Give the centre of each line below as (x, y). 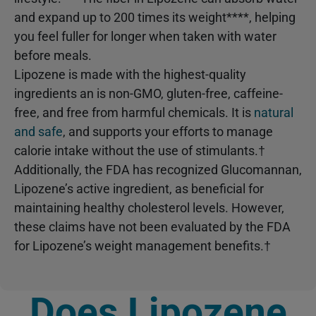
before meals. (53, 56)
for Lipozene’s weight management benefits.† (142, 246)
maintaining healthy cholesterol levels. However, (149, 208)
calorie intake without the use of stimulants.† (140, 151)
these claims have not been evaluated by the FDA (152, 227)
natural (274, 113)
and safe (38, 132)
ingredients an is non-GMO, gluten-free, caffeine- (148, 94)
